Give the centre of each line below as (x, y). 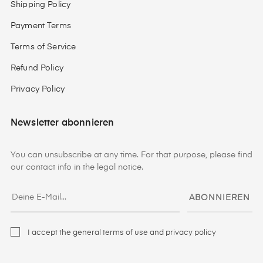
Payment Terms (41, 26)
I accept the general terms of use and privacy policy (122, 233)
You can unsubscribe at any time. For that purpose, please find (131, 155)
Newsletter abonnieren (63, 124)
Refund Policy (37, 68)
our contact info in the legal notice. (77, 168)
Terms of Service (43, 47)
